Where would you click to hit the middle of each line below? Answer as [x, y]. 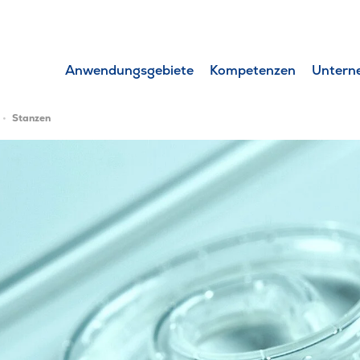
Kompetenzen [253, 70]
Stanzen [31, 118]
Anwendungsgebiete [130, 70]
